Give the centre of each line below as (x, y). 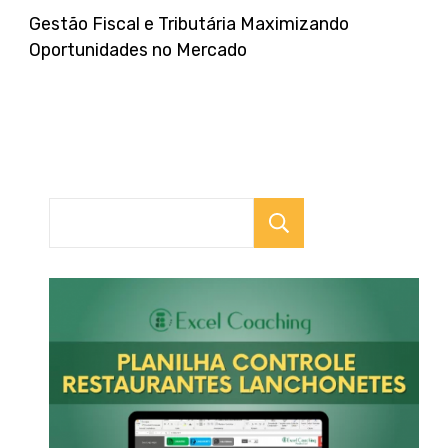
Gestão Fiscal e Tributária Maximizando (189, 23)
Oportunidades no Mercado (138, 49)
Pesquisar (380, 223)
